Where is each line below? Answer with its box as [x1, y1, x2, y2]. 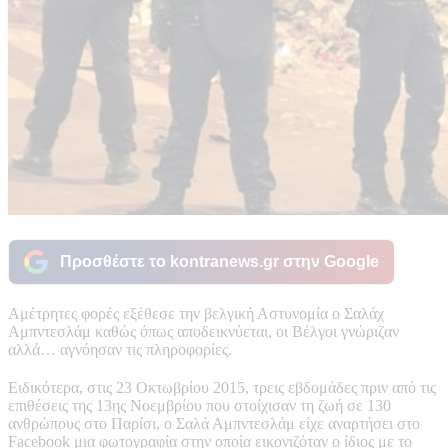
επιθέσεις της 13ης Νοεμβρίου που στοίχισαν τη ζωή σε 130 [8, 396, 391, 414]
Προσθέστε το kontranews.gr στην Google [60, 252, 379, 270]
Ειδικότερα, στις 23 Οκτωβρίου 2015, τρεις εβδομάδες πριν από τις [8, 378, 436, 396]
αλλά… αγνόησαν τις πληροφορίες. [8, 340, 232, 358]
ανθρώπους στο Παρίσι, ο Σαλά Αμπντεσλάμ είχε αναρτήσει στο [8, 414, 420, 432]
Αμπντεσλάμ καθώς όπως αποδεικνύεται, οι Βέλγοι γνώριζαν [8, 322, 399, 340]
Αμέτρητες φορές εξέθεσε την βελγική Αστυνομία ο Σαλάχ [8, 304, 384, 322]
